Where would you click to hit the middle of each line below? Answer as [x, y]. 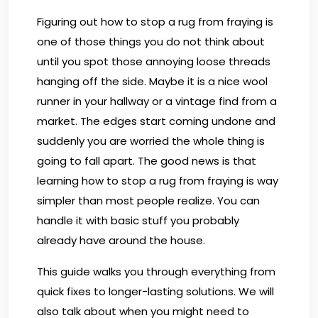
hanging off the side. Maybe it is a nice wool [152, 81]
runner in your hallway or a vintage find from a [157, 101]
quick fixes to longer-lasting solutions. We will [155, 291]
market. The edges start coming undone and [156, 121]
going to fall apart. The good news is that [147, 160]
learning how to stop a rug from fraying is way [158, 180]
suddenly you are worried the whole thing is [151, 141]
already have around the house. [121, 240]
